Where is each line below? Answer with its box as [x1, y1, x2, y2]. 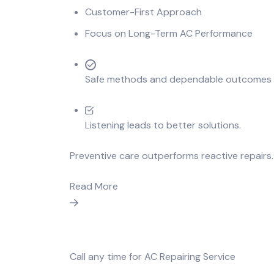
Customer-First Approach [85, 6, 202, 19]
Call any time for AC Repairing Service [70, 250, 235, 264]
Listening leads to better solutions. [85, 119, 241, 132]
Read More [70, 180, 118, 193]
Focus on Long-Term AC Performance [85, 27, 253, 40]
